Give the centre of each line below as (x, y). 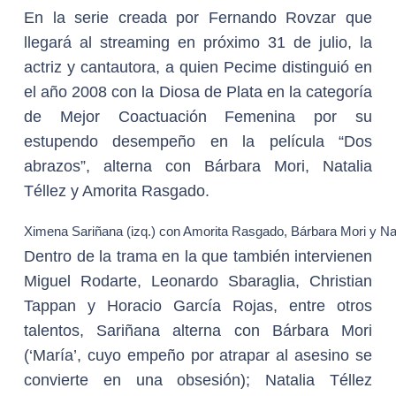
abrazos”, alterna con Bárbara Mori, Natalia (198, 166)
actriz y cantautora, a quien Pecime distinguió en (198, 67)
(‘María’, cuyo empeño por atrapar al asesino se (198, 355)
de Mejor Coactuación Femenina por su (198, 117)
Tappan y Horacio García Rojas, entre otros (198, 306)
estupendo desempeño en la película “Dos (198, 141)
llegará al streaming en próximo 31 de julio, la (198, 42)
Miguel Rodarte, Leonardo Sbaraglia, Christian (198, 281)
